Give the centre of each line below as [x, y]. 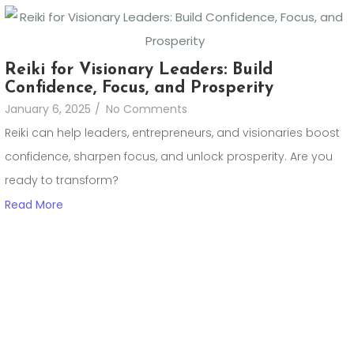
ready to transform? [62, 181]
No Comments [147, 109]
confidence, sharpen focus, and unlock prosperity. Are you [169, 157]
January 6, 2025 [48, 109]
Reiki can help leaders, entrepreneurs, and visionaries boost [172, 133]
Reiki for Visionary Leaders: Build [139, 70]
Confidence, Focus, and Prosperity [139, 88]
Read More [34, 205]
